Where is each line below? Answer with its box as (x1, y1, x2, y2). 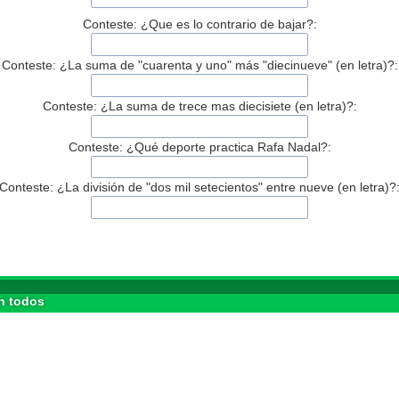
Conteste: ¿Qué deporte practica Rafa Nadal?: (68, 139, 331, 154)
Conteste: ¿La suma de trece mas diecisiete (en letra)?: (42, 98, 357, 113)
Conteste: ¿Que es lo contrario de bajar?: (82, 16, 317, 31)
